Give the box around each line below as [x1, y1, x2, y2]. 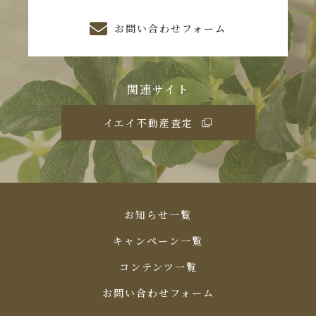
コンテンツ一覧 [119, 260, 197, 274]
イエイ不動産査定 [104, 115, 193, 130]
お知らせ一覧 [124, 207, 192, 222]
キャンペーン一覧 [113, 233, 203, 248]
